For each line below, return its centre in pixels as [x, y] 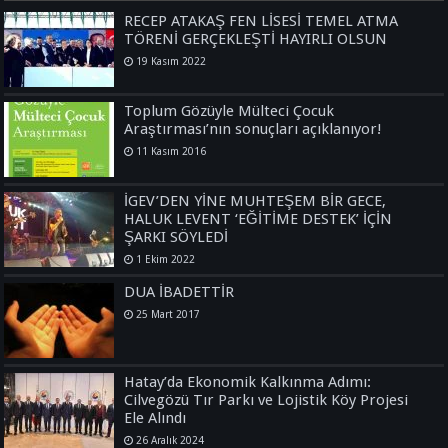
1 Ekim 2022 [166, 258]
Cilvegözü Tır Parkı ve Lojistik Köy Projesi [266, 399]
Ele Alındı [155, 417]
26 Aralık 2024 [170, 439]
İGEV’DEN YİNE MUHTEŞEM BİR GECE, [255, 200]
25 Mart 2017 [168, 313]
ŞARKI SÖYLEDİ [176, 236]
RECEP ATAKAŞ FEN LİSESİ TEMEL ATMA [261, 20]
